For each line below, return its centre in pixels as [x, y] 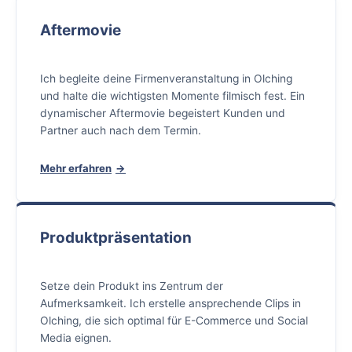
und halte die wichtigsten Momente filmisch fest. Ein [172, 96]
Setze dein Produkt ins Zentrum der [132, 286]
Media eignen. [76, 337]
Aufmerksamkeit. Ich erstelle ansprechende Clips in [170, 303]
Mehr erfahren [76, 169]
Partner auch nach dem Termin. [121, 131]
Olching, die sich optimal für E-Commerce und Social [174, 320]
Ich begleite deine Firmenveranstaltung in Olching [166, 79]
